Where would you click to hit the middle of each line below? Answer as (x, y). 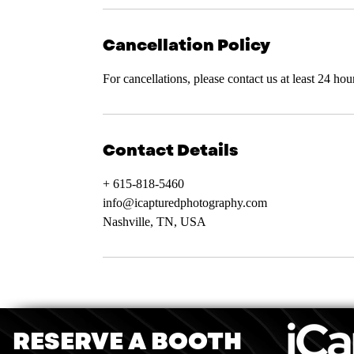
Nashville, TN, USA (154, 222)
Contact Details (170, 151)
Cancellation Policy (186, 45)
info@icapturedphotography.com (185, 203)
